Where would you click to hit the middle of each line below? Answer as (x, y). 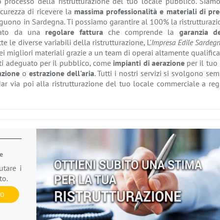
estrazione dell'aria (61, 73)
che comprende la (141, 32)
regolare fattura (74, 32)
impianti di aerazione (149, 63)
